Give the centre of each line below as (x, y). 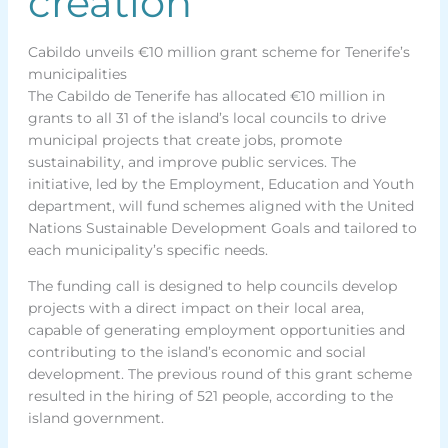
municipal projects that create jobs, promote (184, 139)
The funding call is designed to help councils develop (212, 285)
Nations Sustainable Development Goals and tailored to (222, 227)
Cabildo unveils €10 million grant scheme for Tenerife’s (218, 51)
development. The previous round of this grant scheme (219, 373)
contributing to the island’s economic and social (196, 351)
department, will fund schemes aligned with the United (220, 205)
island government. (95, 417)
